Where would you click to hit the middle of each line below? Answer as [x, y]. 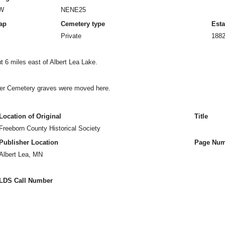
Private [71, 36]
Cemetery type [83, 24]
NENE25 [73, 10]
